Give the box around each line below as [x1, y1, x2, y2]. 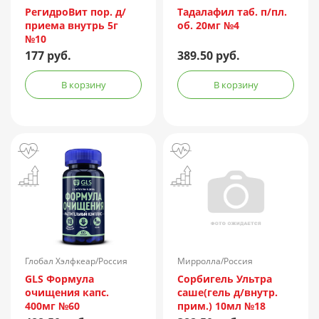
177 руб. [25, 48, 71, 64]
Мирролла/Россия [177, 255, 253, 268]
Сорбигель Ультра [177, 272, 272, 286]
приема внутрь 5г [25, 19, 118, 33]
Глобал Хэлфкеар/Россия [25, 255, 127, 268]
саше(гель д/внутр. [177, 286, 278, 300]
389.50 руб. [177, 48, 240, 64]
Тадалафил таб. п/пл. [177, 5, 287, 19]
